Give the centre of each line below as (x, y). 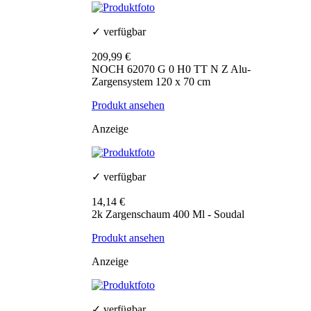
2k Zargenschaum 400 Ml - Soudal (168, 215)
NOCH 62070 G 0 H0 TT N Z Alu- (171, 69)
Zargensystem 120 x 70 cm (151, 82)
